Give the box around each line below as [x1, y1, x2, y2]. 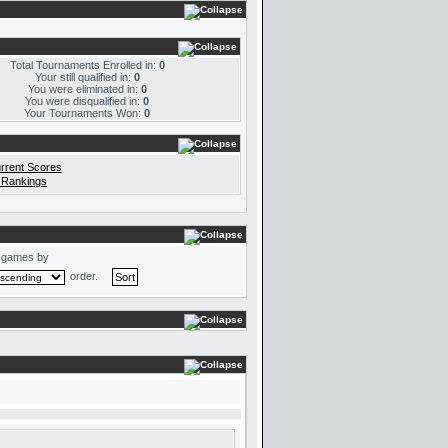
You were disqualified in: [25, 95, 143, 107]
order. [67, 269, 107, 282]
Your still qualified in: [34, 71, 134, 83]
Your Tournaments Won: [24, 107, 144, 119]
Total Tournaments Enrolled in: [9, 59, 159, 71]
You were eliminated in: [27, 83, 141, 95]
